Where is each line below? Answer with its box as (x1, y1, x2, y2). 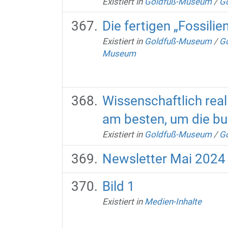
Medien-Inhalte (144, 196, 202, 207)
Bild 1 (102, 179, 135, 194)
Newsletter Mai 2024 (102, 151, 225, 167)
